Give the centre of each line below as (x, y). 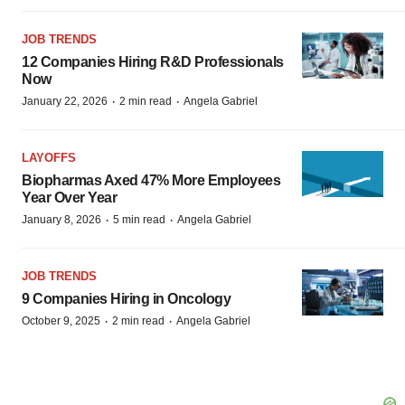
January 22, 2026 (65, 101)
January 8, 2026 (61, 220)
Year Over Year (69, 198)
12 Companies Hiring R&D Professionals (153, 62)
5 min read (139, 220)
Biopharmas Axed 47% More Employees (151, 180)
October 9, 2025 (61, 321)
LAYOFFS (49, 158)
